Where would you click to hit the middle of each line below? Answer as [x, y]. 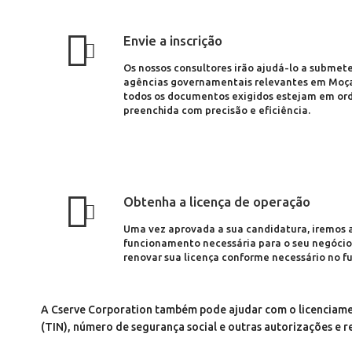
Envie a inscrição [173, 40]
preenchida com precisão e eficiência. [217, 110]
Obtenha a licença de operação [217, 202]
